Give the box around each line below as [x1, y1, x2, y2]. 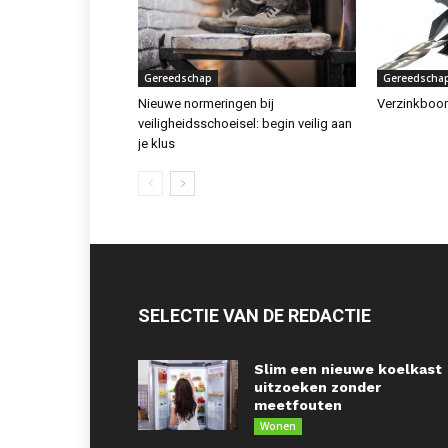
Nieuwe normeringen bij [138, 96, 274, 111]
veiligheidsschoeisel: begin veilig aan [138, 116, 352, 131]
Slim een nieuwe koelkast [254, 361, 442, 377]
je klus [138, 136, 175, 151]
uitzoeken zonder [254, 379, 381, 395]
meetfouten [254, 397, 342, 413]
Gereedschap [144, 71, 212, 85]
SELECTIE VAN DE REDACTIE [138, 305, 371, 326]
